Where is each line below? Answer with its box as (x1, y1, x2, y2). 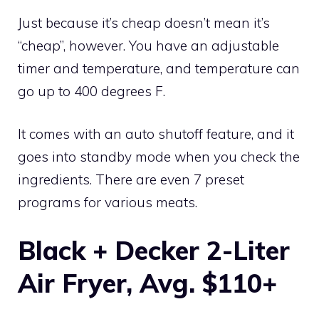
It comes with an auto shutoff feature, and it (18, 125, 294, 143)
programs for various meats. (18, 194, 197, 211)
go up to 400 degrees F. (18, 82, 165, 100)
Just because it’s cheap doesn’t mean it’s (18, 14, 270, 31)
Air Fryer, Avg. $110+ (18, 266, 277, 299)
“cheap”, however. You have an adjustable (18, 36, 279, 54)
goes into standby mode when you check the (18, 148, 300, 166)
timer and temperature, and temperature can (18, 59, 300, 77)
